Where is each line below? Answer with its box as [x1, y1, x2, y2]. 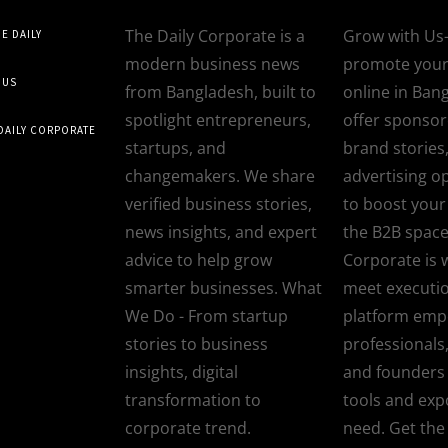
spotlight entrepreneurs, [125, 108, 312, 131]
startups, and [125, 136, 227, 159]
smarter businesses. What [125, 276, 323, 299]
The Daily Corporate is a [125, 24, 306, 47]
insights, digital [125, 360, 239, 383]
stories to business [125, 332, 269, 355]
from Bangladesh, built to [125, 80, 317, 103]
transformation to [125, 388, 262, 411]
